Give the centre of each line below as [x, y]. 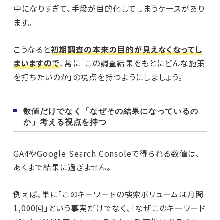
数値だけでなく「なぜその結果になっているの [110, 111]
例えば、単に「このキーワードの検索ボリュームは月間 [108, 194]
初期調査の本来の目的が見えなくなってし [126, 49]
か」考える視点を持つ [65, 122]
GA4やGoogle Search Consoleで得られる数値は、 [107, 153]
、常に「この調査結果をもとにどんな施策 [132, 63]
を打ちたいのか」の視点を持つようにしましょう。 [98, 77]
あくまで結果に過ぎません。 [62, 167]
